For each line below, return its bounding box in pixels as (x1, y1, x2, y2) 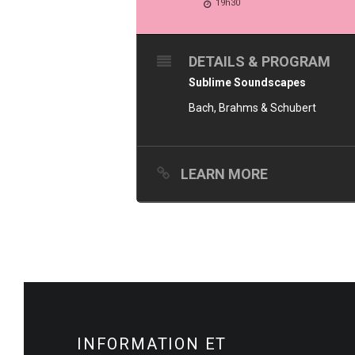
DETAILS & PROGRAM (189, 53, 330, 70)
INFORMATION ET (77, 334, 227, 353)
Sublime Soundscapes (189, 76, 306, 89)
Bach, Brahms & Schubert (189, 101, 316, 114)
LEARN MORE (181, 166, 268, 182)
